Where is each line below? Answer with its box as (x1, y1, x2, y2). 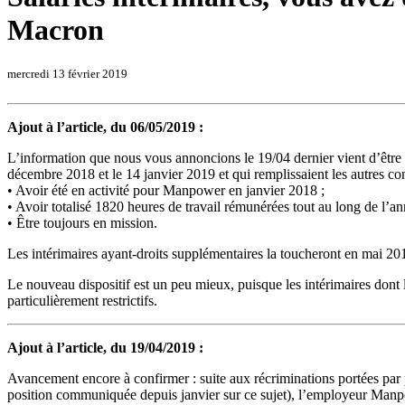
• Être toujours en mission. (7, 214, 157, 231)
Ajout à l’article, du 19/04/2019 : (7, 339, 203, 355)
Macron (7, 14, 104, 47)
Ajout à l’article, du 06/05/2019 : (7, 118, 203, 135)
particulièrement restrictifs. (7, 292, 157, 308)
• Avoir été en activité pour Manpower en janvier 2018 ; (7, 182, 325, 198)
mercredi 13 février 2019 (7, 66, 127, 80)
